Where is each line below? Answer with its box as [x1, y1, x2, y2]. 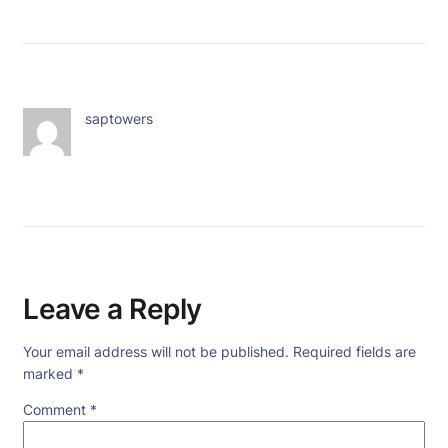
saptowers [85, 110, 153, 127]
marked [23, 365, 77, 382]
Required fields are [293, 343, 416, 360]
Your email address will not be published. [23, 343, 289, 360]
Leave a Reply [23, 292, 202, 326]
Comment [23, 401, 90, 418]
